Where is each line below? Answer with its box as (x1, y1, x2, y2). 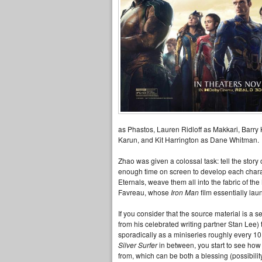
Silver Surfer (118, 240, 157, 250)
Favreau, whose (118, 187, 171, 197)
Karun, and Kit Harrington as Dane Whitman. (118, 135, 259, 144)
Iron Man (171, 187, 199, 197)
